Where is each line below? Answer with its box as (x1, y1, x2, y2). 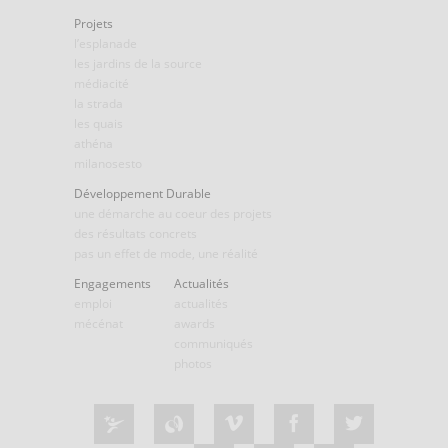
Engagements (74, 275, 151, 292)
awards (174, 315, 215, 332)
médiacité (74, 75, 129, 92)
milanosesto (74, 155, 142, 172)
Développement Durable (74, 185, 211, 202)
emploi (74, 295, 112, 312)
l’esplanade (74, 35, 137, 52)
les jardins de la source (74, 55, 202, 72)
